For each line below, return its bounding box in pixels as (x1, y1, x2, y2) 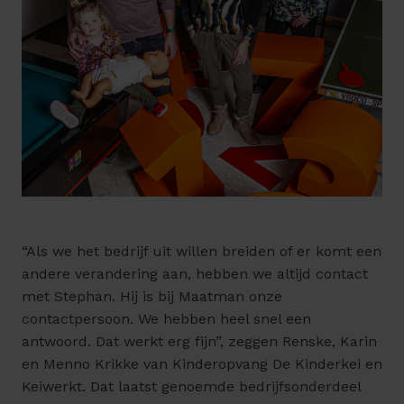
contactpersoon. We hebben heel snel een (22, 310, 311, 328)
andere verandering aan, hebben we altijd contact (22, 265, 368, 283)
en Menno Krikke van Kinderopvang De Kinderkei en (22, 355, 382, 373)
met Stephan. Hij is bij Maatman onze (22, 288, 282, 306)
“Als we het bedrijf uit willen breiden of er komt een (22, 243, 381, 261)
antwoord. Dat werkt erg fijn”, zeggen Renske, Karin (22, 333, 377, 351)
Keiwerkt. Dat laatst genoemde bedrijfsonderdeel (22, 378, 361, 396)
